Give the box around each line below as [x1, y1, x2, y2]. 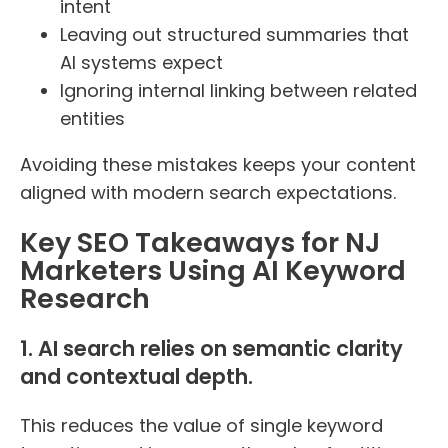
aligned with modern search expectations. [20, 179, 396, 205]
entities [60, 105, 125, 131]
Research [20, 280, 150, 318]
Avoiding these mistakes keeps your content [20, 151, 416, 177]
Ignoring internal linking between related [60, 77, 417, 103]
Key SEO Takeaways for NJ [20, 224, 380, 262]
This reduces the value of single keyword [20, 413, 383, 439]
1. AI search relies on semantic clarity [20, 334, 403, 364]
